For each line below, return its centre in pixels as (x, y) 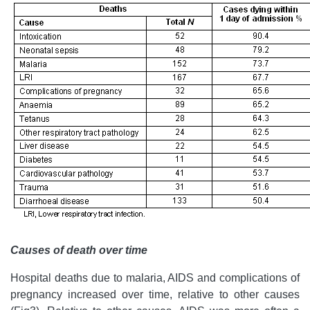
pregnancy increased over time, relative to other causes (155, 294)
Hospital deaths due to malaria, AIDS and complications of (155, 277)
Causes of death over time (79, 250)
